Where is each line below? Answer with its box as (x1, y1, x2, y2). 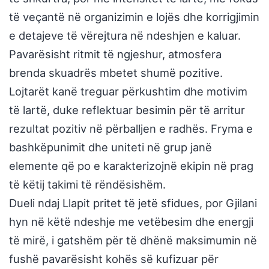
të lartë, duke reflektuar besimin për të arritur (9, 103, 245, 116)
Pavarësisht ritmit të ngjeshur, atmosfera (9, 47, 222, 61)
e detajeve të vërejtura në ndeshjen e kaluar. (9, 28, 241, 42)
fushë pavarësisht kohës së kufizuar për (9, 252, 219, 265)
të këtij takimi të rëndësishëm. (9, 177, 166, 191)
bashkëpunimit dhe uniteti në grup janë (9, 140, 212, 154)
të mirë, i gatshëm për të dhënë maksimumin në (9, 233, 257, 247)
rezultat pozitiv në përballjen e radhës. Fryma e (9, 121, 253, 135)
